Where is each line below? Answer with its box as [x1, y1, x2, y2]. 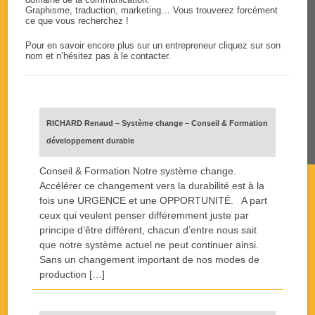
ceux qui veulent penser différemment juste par [39, 210, 250, 221]
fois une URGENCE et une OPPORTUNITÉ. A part [39, 195, 268, 206]
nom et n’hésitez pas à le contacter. [25, 51, 172, 61]
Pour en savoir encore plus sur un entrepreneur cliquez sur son [25, 40, 281, 51]
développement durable [46, 136, 135, 145]
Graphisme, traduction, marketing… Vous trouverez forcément [25, 5, 278, 15]
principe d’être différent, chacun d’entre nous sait [39, 224, 257, 236]
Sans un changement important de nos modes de [39, 254, 260, 265]
